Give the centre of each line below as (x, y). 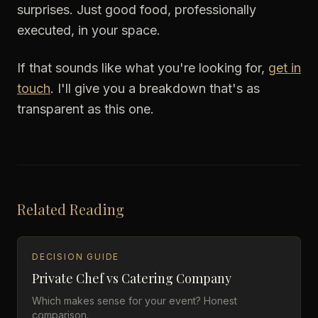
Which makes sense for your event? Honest (135, 301)
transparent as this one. (86, 109)
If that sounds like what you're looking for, (143, 68)
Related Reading (71, 209)
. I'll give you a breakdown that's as (155, 88)
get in (285, 68)
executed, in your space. (89, 30)
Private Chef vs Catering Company (132, 278)
